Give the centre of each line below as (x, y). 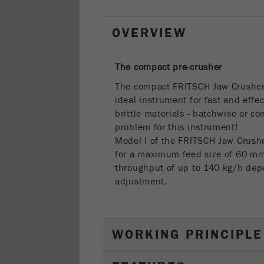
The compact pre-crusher (169, 67)
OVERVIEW (149, 33)
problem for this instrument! (176, 127)
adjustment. (141, 181)
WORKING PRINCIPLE (187, 235)
